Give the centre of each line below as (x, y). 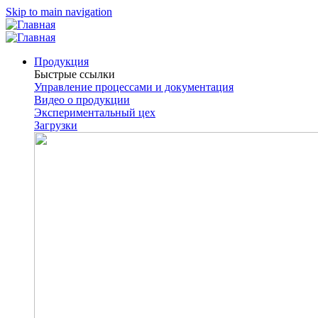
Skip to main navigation (59, 12)
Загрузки (56, 125)
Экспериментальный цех (95, 113)
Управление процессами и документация (134, 87)
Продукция (61, 61)
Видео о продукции (82, 100)
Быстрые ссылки (75, 74)
